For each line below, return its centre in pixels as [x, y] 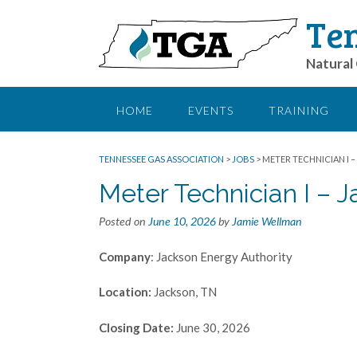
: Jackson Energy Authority [222, 256]
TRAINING [299, 110]
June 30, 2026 [212, 327]
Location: [125, 292]
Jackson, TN [184, 292]
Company [125, 256]
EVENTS [211, 110]
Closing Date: [136, 327]
